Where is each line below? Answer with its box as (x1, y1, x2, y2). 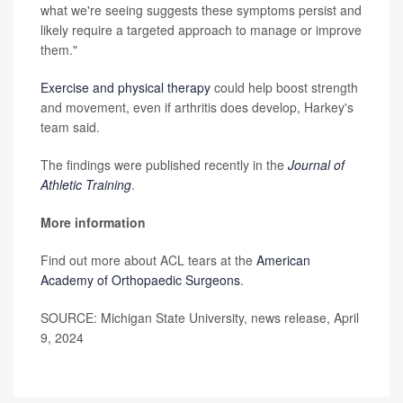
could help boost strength (210, 78, 358, 96)
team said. (40, 118, 100, 136)
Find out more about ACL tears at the (40, 251, 256, 269)
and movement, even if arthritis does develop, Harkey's (40, 98, 354, 116)
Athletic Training (40, 175, 131, 193)
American (256, 251, 310, 269)
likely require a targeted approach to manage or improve (40, 21, 362, 39)
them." (40, 40, 77, 58)
